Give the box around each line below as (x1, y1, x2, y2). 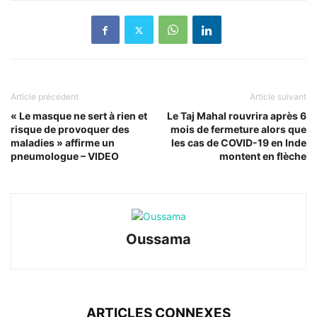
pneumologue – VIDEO (11, 150, 119, 162)
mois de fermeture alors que (171, 123, 306, 135)
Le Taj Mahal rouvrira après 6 (167, 110, 306, 122)
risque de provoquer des (11, 123, 129, 135)
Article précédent (11, 91, 79, 102)
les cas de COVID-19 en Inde (171, 137, 306, 149)
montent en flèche (219, 150, 306, 162)
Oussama (126, 231, 191, 248)
